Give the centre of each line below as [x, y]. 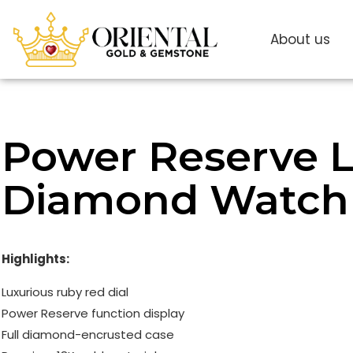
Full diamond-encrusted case [88, 335]
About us [300, 39]
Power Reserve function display [93, 314]
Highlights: [35, 259]
